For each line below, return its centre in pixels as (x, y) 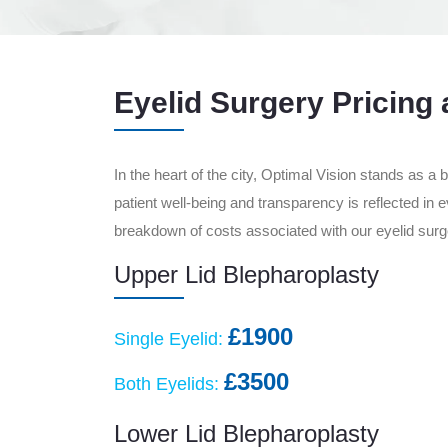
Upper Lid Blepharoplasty (246, 274)
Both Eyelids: (169, 384)
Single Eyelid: (171, 339)
